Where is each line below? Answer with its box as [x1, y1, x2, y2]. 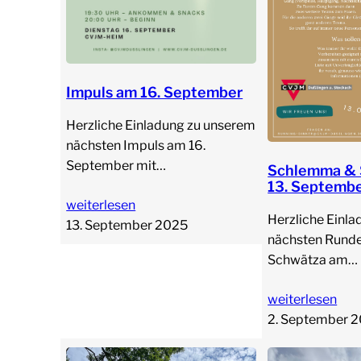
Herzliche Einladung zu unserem [66, 117, 256, 133]
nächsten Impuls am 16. [66, 137, 206, 153]
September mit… [66, 157, 167, 173]
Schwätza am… [268, 252, 359, 268]
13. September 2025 [66, 217, 189, 233]
